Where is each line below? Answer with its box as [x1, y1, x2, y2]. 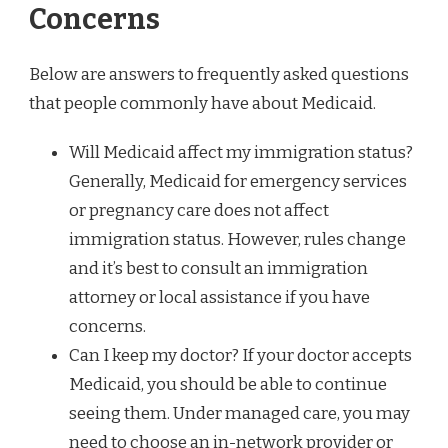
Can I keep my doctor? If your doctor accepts [69, 345, 412, 367]
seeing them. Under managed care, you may [69, 403, 410, 425]
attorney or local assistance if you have [69, 287, 370, 309]
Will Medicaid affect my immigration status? [69, 142, 413, 164]
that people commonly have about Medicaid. [29, 93, 376, 115]
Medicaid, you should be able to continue [69, 374, 387, 396]
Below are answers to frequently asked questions [29, 64, 409, 86]
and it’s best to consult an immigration [69, 258, 368, 280]
